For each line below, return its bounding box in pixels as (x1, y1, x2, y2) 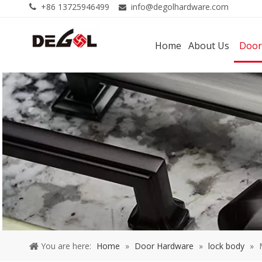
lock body (208, 240, 244, 251)
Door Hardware (135, 240, 194, 251)
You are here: (41, 240, 91, 251)
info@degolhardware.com (131, 1, 229, 12)
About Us (188, 39, 229, 52)
